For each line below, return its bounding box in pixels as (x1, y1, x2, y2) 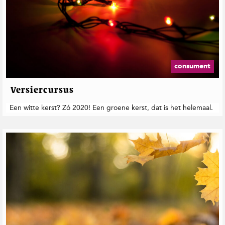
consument (174, 62, 210, 70)
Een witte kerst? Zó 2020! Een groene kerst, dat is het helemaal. (10, 103, 213, 113)
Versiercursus (11, 86, 74, 95)
